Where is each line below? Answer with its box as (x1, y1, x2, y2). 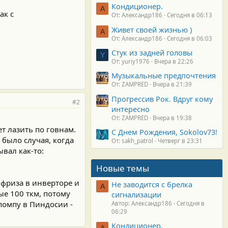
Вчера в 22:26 (154, 58, 193, 66)
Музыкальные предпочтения (111, 70, 216, 81)
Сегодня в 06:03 (167, 34, 212, 42)
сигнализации (111, 189, 161, 199)
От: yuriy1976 (111, 58, 150, 66)
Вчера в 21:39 (153, 80, 192, 89)
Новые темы (96, 162, 149, 175)
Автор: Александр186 (111, 199, 172, 207)
